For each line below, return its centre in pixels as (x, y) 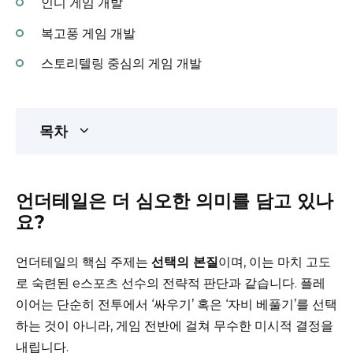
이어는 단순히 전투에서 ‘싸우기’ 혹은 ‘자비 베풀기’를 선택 (176, 305)
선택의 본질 (185, 262)
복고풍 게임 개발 (88, 33)
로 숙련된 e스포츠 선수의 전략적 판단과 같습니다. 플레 (171, 284)
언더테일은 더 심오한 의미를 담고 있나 (175, 201)
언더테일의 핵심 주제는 (84, 262)
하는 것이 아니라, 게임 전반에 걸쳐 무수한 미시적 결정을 (175, 326)
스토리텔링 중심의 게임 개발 (121, 63)
